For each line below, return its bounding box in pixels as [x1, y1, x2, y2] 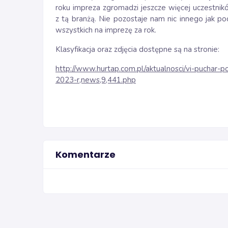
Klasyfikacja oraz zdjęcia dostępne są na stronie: [55, 44, 219, 54]
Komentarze [55, 148, 116, 161]
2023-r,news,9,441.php [55, 75, 136, 85]
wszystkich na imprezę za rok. [55, 25, 156, 35]
